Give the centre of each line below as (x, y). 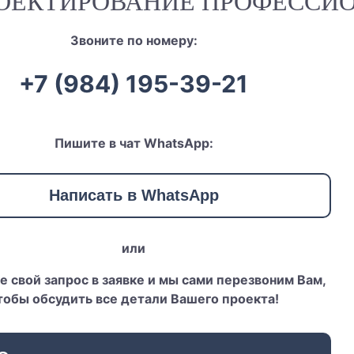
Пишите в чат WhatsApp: (134, 143)
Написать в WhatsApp (134, 195)
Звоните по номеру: (134, 40)
